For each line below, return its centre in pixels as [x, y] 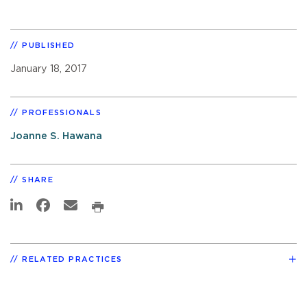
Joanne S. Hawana [56, 136]
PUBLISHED [49, 45]
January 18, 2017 [49, 69]
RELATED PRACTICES [72, 259]
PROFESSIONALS [62, 112]
